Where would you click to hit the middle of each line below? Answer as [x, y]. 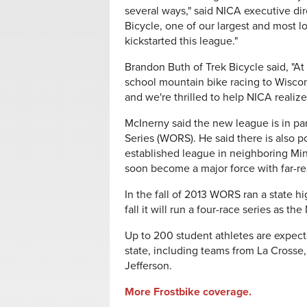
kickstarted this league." [181, 41]
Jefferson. [148, 266]
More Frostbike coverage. [188, 292]
